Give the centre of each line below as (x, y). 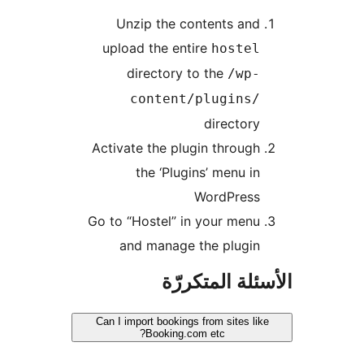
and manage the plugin (288, 246)
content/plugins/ (293, 99)
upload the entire (255, 48)
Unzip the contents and (286, 24)
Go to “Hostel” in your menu (272, 221)
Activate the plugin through (274, 148)
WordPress (325, 197)
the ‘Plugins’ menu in (296, 173)
